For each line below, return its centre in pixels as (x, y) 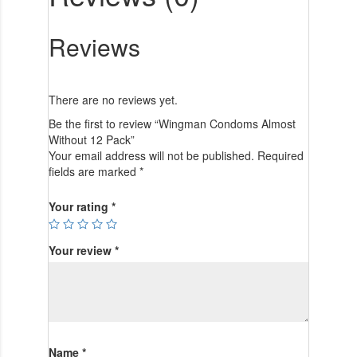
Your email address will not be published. (151, 155)
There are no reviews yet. (113, 99)
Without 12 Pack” (91, 139)
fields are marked (94, 171)
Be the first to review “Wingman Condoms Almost (172, 123)
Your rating (80, 206)
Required (280, 155)
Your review (81, 250)
